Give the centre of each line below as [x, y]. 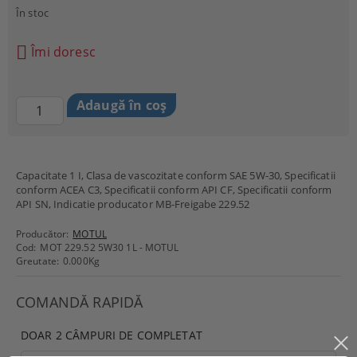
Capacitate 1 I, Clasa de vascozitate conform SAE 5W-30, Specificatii [176, 175]
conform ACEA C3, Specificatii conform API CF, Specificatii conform [174, 190]
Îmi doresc [63, 51]
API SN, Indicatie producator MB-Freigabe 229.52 [133, 204]
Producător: [43, 234]
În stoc [32, 13]
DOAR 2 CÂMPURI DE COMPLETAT [112, 335]
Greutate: [38, 261]
